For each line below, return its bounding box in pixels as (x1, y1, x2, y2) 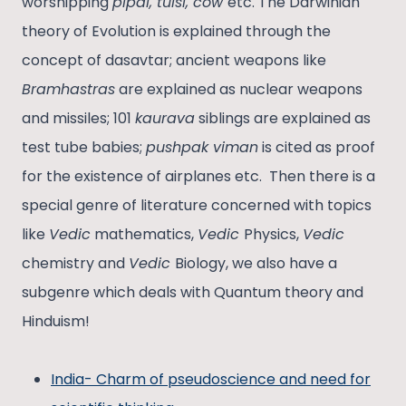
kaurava (135, 107, 195, 129)
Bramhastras (22, 78, 115, 100)
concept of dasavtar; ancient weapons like (22, 49, 326, 71)
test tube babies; (22, 136, 146, 158)
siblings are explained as (195, 107, 371, 129)
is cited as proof (258, 136, 375, 158)
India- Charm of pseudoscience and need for (51, 368, 371, 390)
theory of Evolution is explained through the (22, 20, 331, 42)
